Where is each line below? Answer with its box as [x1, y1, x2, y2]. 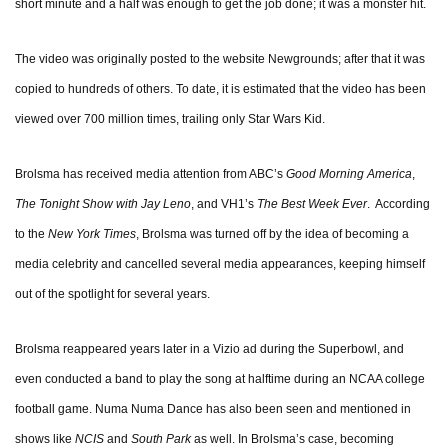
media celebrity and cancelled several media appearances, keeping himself [15, 257, 425, 272]
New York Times [48, 227, 136, 242]
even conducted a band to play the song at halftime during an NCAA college [15, 372, 425, 387]
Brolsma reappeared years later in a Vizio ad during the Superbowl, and [15, 342, 404, 357]
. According [367, 197, 430, 212]
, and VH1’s [191, 197, 257, 212]
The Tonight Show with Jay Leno [15, 197, 191, 212]
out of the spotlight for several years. [15, 287, 210, 302]
